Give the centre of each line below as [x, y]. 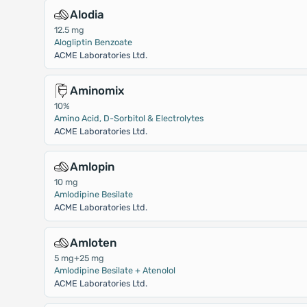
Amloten [93, 243]
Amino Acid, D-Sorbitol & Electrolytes [128, 118]
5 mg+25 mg [79, 258]
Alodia [87, 14]
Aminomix [97, 90]
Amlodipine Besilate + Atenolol [114, 270]
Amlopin [92, 167]
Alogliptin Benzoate [93, 42]
